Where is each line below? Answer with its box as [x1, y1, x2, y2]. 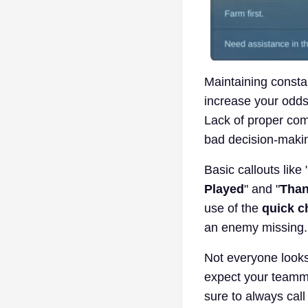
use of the [204, 201, 262, 216]
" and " [244, 182, 280, 197]
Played [204, 182, 244, 197]
